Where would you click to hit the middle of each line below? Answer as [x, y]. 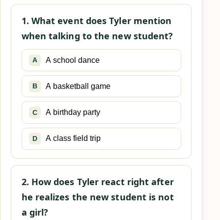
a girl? [35, 212]
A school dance [72, 60]
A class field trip [73, 138]
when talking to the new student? [97, 36]
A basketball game [78, 86]
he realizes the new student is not [97, 197]
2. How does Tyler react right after [97, 181]
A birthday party [73, 112]
